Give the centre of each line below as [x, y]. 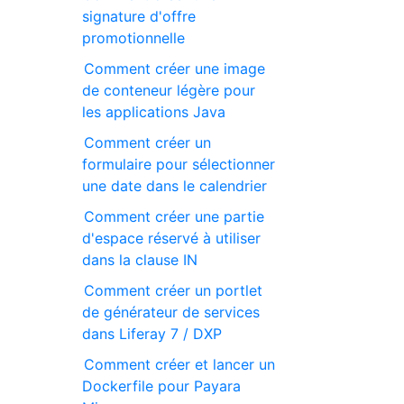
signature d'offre [139, 16]
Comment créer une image [175, 68]
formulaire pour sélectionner [179, 164]
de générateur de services [171, 312]
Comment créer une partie [174, 216]
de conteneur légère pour [169, 90]
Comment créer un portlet [174, 290]
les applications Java [154, 111]
